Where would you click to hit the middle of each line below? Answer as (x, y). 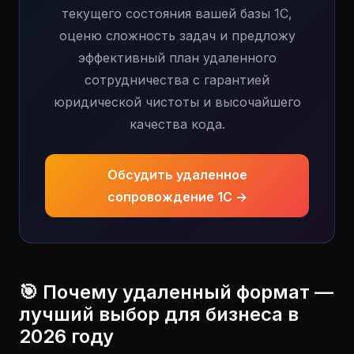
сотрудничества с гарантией (177, 80)
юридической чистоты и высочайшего (177, 102)
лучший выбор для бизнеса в (159, 314)
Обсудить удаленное (177, 175)
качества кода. (177, 124)
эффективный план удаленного (177, 58)
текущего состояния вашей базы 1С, (177, 13)
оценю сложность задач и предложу (177, 36)
